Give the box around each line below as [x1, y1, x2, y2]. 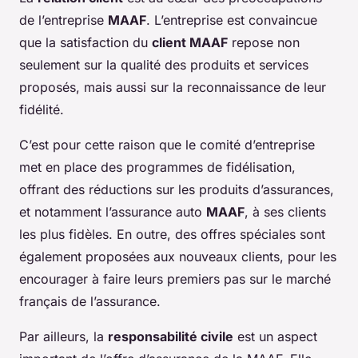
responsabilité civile [108, 328, 233, 345]
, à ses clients [245, 204, 326, 221]
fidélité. [19, 101, 64, 118]
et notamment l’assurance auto [19, 204, 206, 221]
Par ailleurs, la [19, 328, 108, 345]
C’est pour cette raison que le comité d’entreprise [19, 137, 315, 153]
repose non [228, 34, 300, 51]
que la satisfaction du [19, 34, 152, 51]
